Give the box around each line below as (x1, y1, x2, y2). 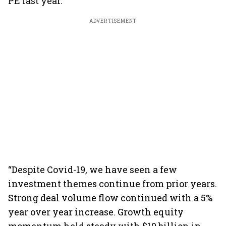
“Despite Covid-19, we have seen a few (8, 163, 177, 176)
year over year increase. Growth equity (8, 206, 184, 218)
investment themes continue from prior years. (8, 178, 217, 190)
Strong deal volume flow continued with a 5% (8, 192, 212, 204)
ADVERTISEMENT (89, 18, 137, 24)
